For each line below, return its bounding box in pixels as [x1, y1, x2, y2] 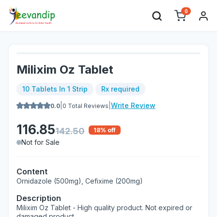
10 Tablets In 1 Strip [22, 85, 88, 93]
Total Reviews [66, 102, 108, 109]
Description [16, 193, 61, 203]
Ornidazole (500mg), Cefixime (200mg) [16, 177, 143, 185]
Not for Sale [21, 138, 60, 146]
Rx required [101, 85, 139, 93]
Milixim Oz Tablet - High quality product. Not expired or [16, 203, 192, 212]
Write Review [111, 101, 155, 109]
